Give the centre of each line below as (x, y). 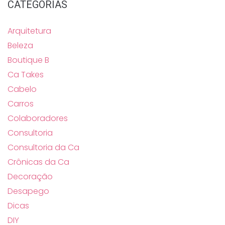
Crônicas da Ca (38, 162)
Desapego (28, 191)
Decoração (30, 177)
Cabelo (22, 89)
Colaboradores (38, 119)
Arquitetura (29, 31)
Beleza (20, 46)
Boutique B (28, 60)
